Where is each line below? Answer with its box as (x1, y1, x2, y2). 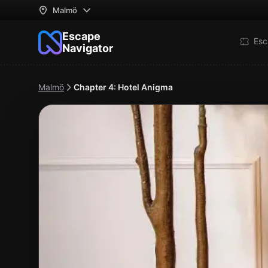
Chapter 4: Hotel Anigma (74, 82, 173, 92)
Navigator (62, 42, 113, 54)
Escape (62, 30, 100, 42)
